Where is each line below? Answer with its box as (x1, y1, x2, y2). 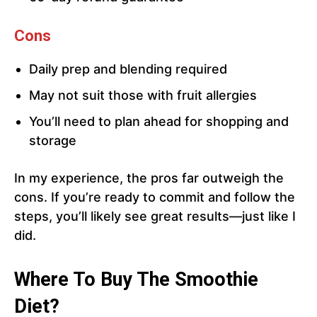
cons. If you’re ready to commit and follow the (14, 190, 295, 205)
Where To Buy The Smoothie (14, 268, 258, 292)
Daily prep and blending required (29, 62, 227, 77)
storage (29, 133, 76, 149)
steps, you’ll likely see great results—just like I (14, 209, 296, 224)
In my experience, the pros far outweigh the (14, 171, 284, 186)
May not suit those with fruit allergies (29, 88, 257, 103)
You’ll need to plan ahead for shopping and (29, 114, 289, 129)
